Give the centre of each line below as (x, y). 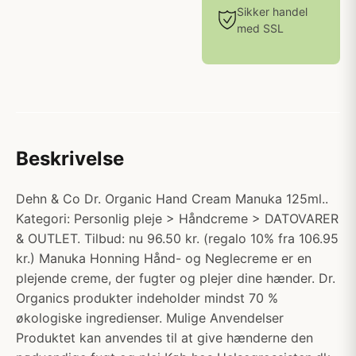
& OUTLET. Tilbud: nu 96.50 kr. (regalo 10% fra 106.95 (177, 238)
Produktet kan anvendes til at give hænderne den (164, 338)
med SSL (260, 28)
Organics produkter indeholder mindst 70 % (147, 298)
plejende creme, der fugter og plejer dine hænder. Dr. (176, 278)
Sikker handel (272, 12)
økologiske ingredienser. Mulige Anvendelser (150, 318)
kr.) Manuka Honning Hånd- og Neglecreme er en (164, 258)
